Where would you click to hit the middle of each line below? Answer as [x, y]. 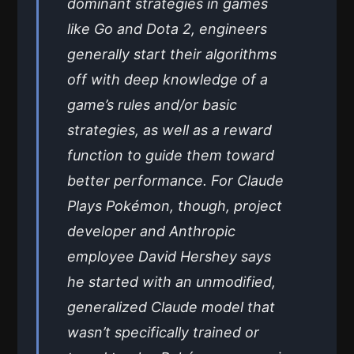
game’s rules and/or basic [152, 104]
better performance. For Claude [175, 180]
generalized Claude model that [171, 307]
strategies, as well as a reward [169, 130]
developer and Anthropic [151, 231]
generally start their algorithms [172, 54]
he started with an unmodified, [171, 281]
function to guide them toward [171, 155]
